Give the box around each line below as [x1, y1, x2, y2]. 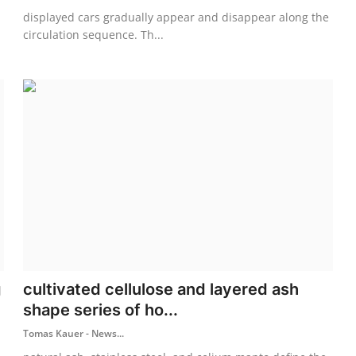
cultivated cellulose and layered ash [23, 279, 300, 299]
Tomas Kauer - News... [23, 326, 125, 340]
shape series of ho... [23, 300, 179, 319]
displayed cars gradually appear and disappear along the [23, 9, 330, 25]
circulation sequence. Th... [23, 26, 164, 42]
